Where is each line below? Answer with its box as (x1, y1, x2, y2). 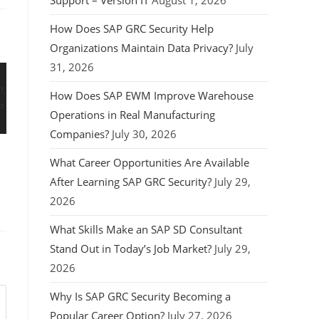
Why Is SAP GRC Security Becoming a (50, 289, 231, 303)
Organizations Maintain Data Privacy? (50, 41, 233, 55)
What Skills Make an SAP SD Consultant (50, 222, 242, 236)
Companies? (50, 127, 109, 141)
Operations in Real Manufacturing (50, 108, 215, 122)
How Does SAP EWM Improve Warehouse (50, 88, 253, 103)
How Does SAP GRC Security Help (50, 21, 214, 36)
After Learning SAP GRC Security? (50, 174, 211, 189)
